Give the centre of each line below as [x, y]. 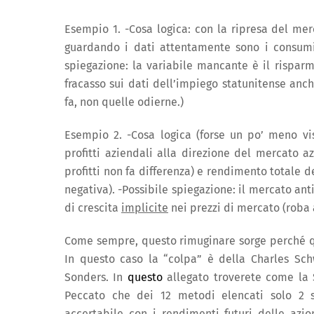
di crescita [93, 208]
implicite [145, 208]
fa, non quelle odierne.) [124, 102]
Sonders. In [96, 277]
